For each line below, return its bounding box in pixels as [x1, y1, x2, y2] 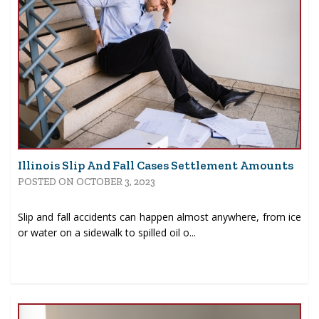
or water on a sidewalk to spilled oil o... [18, 226, 196, 240]
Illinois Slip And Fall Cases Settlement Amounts [18, 158, 293, 173]
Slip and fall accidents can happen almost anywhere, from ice [18, 210, 301, 224]
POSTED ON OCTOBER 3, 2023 [18, 176, 155, 189]
